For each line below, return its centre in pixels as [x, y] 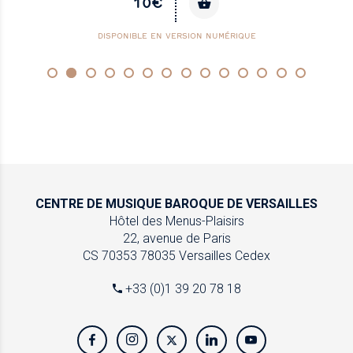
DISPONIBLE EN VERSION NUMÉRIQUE [176, 36]
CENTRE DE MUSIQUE [98, 204]
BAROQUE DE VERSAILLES [240, 204]
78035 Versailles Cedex [205, 256]
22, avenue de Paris [176, 239]
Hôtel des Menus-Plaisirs [176, 221]
